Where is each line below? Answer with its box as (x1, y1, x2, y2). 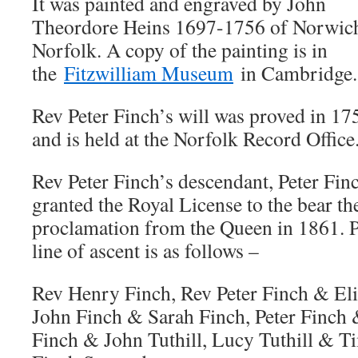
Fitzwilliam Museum (64, 59, 233, 86)
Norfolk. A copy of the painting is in (32, 36, 328, 63)
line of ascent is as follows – (32, 237, 259, 264)
